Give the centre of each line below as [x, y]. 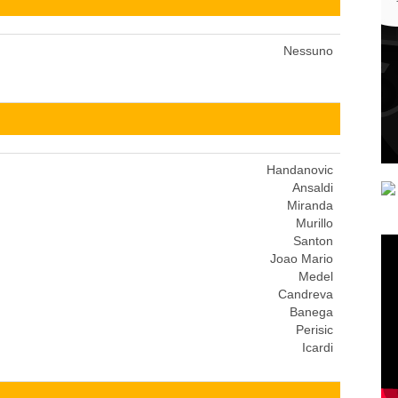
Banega [311, 311]
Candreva [306, 294]
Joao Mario [302, 258]
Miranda [310, 205]
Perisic [314, 329]
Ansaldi [313, 187]
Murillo [314, 223]
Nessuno [308, 50]
